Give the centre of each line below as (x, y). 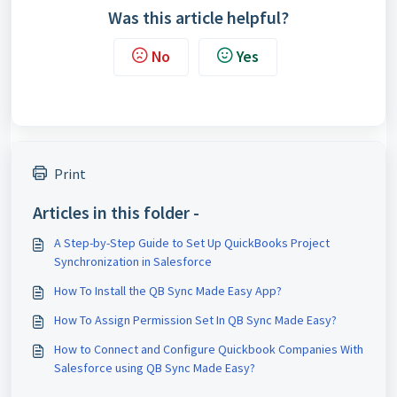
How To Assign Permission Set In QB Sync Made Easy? (195, 319)
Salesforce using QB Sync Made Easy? (155, 367)
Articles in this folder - (116, 212)
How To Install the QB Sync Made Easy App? (168, 290)
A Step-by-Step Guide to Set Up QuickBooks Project (192, 242)
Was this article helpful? (198, 17)
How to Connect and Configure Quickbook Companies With (209, 349)
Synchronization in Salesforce (133, 261)
